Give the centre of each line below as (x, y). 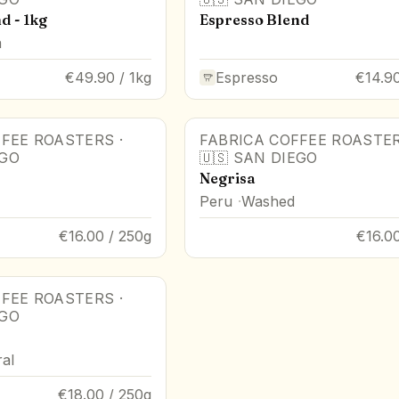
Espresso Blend (254, 19)
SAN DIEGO (275, 157)
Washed (268, 201)
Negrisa (227, 178)
